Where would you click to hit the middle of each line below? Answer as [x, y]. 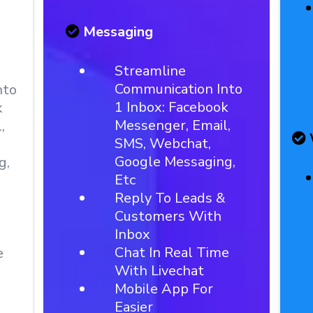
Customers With [168, 216]
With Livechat [160, 271]
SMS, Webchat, [163, 144]
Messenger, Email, [173, 125]
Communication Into [179, 89]
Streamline [151, 71]
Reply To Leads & [170, 198]
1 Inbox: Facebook [172, 107]
